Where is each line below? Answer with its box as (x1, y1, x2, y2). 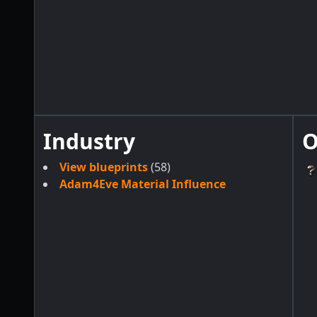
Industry (43, 126, 135, 156)
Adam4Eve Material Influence (59, 175, 226, 192)
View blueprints (59, 158, 151, 175)
